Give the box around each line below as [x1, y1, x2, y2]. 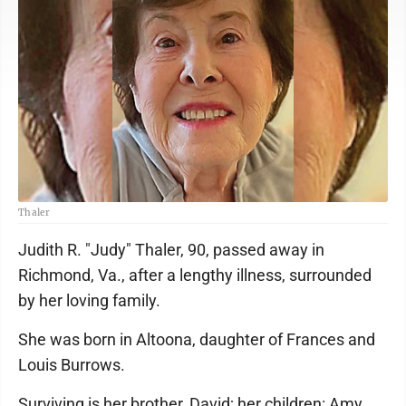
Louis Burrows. [18, 354, 125, 374]
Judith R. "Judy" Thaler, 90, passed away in [18, 239, 324, 259]
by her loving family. [18, 290, 160, 310]
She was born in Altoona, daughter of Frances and [18, 329, 375, 349]
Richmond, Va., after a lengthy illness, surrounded [18, 265, 372, 285]
